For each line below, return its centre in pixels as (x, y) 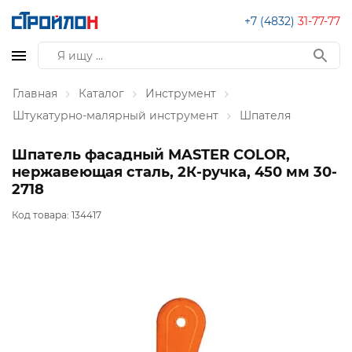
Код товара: (42, 215)
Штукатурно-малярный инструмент (115, 115)
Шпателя (265, 115)
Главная (35, 93)
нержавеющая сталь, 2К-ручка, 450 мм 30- (174, 172)
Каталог (101, 93)
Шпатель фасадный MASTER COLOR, (151, 155)
